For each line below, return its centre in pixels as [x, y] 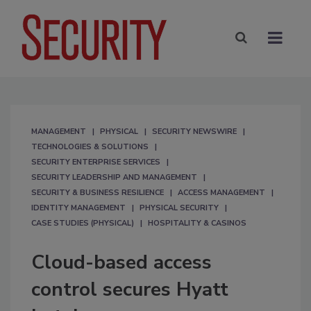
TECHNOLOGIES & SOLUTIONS [90, 146]
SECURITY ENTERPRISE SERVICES [96, 162]
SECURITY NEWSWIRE [194, 131]
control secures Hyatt [130, 289]
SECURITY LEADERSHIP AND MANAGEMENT [114, 177]
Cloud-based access [121, 262]
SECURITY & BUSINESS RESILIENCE [98, 192]
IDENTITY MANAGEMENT [78, 208]
